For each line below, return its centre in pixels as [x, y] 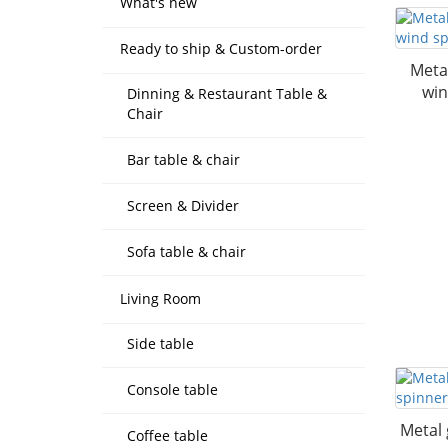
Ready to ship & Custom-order [221, 48]
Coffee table [167, 435]
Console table [172, 389]
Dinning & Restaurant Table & [227, 93]
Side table [160, 343]
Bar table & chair [183, 159]
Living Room [160, 298]
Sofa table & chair [186, 251]
